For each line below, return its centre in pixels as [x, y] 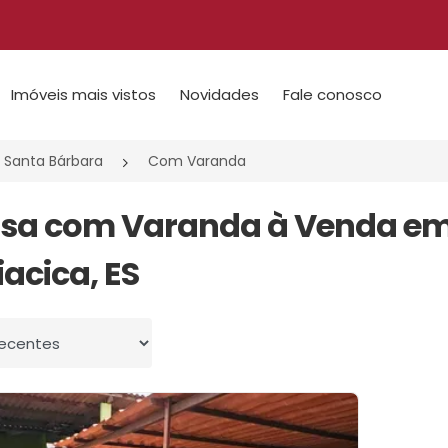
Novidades [219, 94]
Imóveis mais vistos [83, 94]
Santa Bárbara [53, 161]
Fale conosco [332, 94]
